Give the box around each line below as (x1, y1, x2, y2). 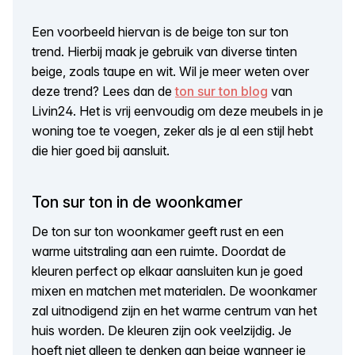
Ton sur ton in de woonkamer (32, 192, 242, 212)
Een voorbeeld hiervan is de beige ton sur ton (32, 23, 288, 40)
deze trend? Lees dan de (32, 82, 175, 99)
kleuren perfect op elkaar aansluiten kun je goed (32, 263, 303, 279)
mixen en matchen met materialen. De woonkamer (32, 283, 317, 299)
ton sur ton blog (175, 82, 268, 99)
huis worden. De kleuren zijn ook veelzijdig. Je (32, 323, 292, 338)
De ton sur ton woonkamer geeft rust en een (32, 223, 284, 239)
